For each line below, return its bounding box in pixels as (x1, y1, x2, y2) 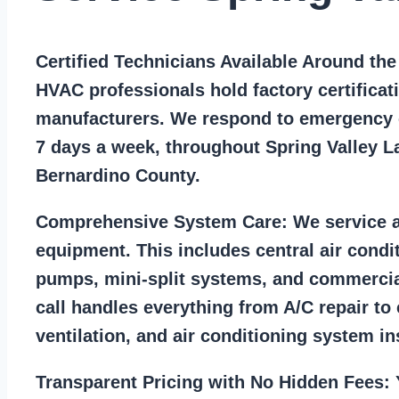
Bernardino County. (36, 166, 200, 186)
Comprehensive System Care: (36, 212, 288, 232)
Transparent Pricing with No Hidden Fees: (36, 372, 390, 393)
